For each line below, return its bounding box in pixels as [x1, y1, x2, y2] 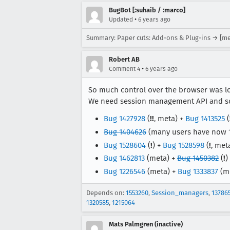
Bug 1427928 [104, 114, 145, 123]
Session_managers [151, 189, 208, 197]
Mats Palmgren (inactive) [109, 220, 183, 228]
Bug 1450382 [177, 154, 219, 163]
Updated [109, 16, 133, 23]
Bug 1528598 [163, 140, 204, 150]
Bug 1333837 [178, 167, 218, 176]
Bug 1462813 [104, 154, 145, 163]
